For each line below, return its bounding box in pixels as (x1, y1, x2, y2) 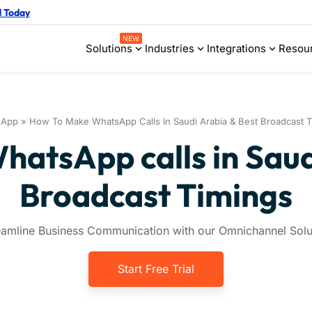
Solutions (86, 41, 132, 55)
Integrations (207, 41, 266, 55)
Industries (145, 41, 194, 55)
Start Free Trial (118, 262, 194, 276)
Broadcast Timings (19, 175, 292, 216)
